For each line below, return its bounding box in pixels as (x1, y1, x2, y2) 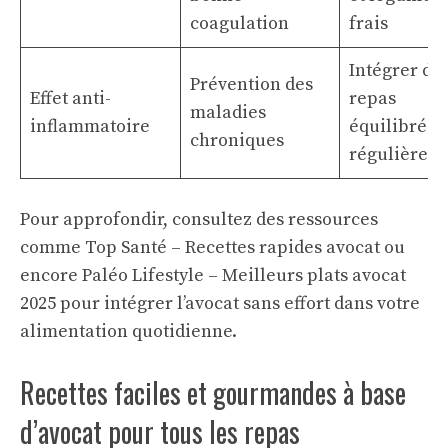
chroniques (190, 129, 284, 152)
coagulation (190, 12, 289, 35)
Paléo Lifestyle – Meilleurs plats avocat (82, 264, 406, 287)
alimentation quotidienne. (20, 320, 237, 343)
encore (20, 264, 82, 287)
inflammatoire (30, 115, 150, 138)
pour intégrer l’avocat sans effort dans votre (56, 292, 420, 315)
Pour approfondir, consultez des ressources (20, 208, 378, 231)
